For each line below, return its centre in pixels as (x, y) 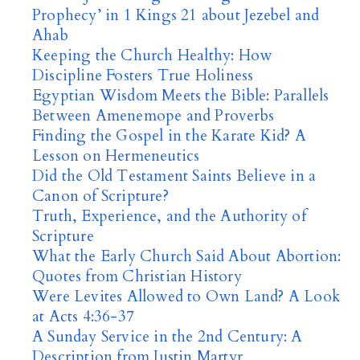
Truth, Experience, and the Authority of (169, 216)
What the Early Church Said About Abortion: (187, 256)
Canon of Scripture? (100, 196)
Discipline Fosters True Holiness (143, 76)
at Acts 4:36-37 (83, 317)
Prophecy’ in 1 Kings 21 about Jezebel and (176, 15)
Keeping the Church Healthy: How (152, 55)
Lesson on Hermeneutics (116, 156)
